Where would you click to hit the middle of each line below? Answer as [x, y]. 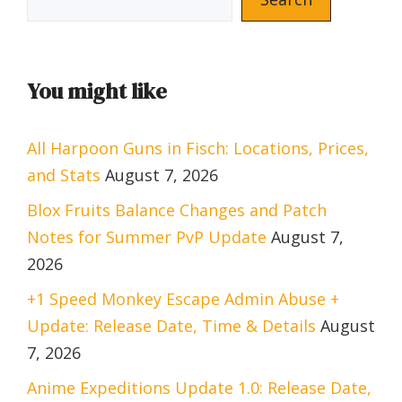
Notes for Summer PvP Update [147, 236]
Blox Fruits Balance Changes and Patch [177, 210]
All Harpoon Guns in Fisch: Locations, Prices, [198, 148]
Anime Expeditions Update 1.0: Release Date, [199, 387]
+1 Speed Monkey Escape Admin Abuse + [183, 298]
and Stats [64, 175]
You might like [97, 91]
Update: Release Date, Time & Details [171, 325]
